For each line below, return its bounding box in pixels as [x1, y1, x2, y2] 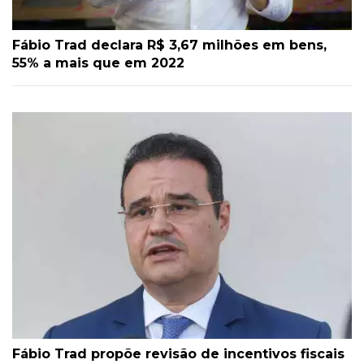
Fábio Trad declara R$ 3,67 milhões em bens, [12, 37, 327, 54]
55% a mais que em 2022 [12, 55, 184, 71]
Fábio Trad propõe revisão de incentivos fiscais [12, 346, 344, 362]
